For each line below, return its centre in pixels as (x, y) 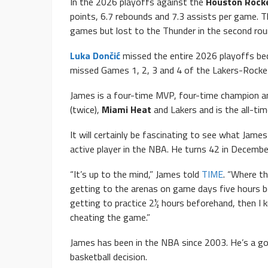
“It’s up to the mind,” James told (136, 174)
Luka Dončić (95, 55)
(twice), (86, 109)
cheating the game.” (110, 217)
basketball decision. (109, 256)
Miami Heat (127, 109)
